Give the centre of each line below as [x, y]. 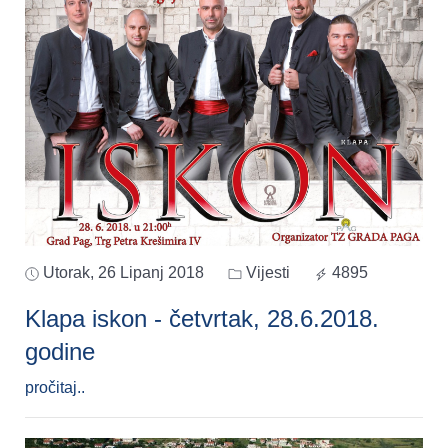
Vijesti [266, 273]
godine [60, 352]
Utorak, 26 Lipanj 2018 [123, 273]
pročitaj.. [55, 388]
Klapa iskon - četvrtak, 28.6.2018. [202, 319]
